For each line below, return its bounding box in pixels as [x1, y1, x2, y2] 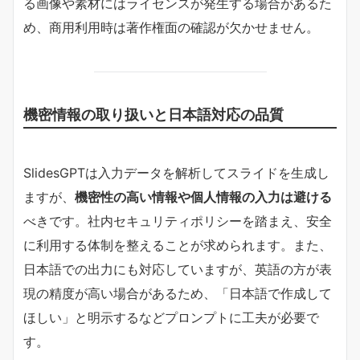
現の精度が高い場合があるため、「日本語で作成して [23, 284, 332, 301]
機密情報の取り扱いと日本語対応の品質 [23, 104, 284, 123]
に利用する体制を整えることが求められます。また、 [23, 236, 332, 253]
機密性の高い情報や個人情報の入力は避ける [75, 188, 332, 205]
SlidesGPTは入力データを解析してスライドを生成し [23, 164, 329, 181]
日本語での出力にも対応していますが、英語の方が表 [23, 260, 332, 277]
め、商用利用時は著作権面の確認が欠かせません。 [23, 18, 319, 35]
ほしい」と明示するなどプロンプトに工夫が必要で [23, 309, 319, 325]
